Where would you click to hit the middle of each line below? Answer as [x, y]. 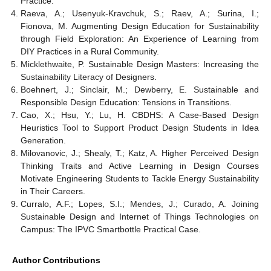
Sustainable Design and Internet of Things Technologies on [140, 217]
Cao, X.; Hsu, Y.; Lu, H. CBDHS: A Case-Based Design [140, 115]
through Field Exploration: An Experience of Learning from [140, 39]
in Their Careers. [53, 191]
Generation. [44, 141]
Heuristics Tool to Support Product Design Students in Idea [140, 128]
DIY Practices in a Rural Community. [90, 52]
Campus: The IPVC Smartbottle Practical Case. [111, 230]
